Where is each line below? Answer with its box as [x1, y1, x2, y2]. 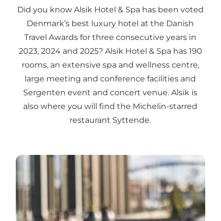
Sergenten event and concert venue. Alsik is [23, 87, 198, 97]
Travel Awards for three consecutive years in [24, 32, 197, 42]
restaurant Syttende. [70, 115, 151, 125]
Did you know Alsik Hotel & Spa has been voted [17, 4, 204, 14]
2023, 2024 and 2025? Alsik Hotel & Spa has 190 [18, 46, 202, 56]
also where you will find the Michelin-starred [23, 101, 198, 111]
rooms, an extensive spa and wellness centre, [21, 60, 199, 70]
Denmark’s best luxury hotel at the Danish [27, 18, 194, 28]
